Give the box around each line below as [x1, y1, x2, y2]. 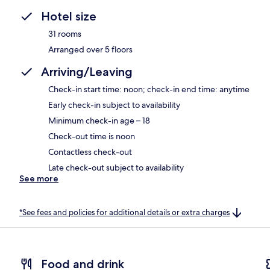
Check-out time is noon [48, 130, 135, 142]
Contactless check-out [48, 146, 132, 157]
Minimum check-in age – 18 [48, 115, 150, 126]
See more [19, 172, 58, 184]
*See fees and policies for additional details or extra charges [19, 207, 230, 218]
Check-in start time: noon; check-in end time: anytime [48, 83, 250, 95]
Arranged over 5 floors [48, 43, 133, 55]
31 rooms [48, 28, 81, 39]
